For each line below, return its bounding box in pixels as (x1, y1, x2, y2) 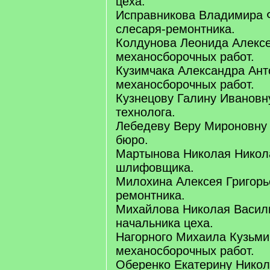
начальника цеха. (116, 216, 213, 230)
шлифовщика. (116, 161, 194, 174)
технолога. (116, 105, 175, 119)
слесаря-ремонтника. (116, 22, 235, 36)
